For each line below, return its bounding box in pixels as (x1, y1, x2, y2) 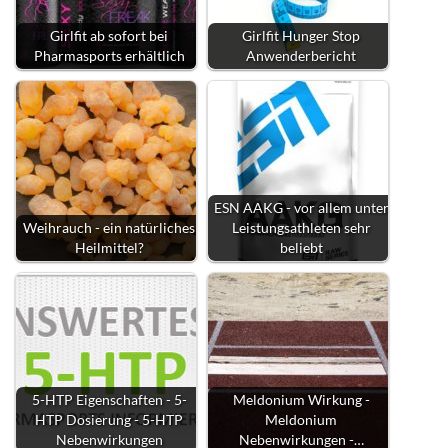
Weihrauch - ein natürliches (23, 218, 195, 236)
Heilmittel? (74, 238, 144, 256)
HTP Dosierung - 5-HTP (35, 410, 183, 428)
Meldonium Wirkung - (232, 390, 370, 408)
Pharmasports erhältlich (33, 46, 185, 64)
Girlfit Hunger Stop (242, 26, 360, 44)
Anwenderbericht (246, 46, 356, 64)
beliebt (279, 238, 323, 256)
